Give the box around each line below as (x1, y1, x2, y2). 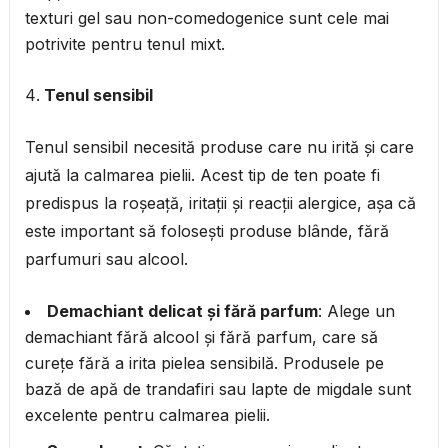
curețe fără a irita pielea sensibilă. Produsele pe (24, 353, 384, 374)
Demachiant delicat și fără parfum (46, 301, 318, 322)
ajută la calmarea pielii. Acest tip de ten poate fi (24, 165, 380, 186)
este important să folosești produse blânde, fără (24, 221, 389, 242)
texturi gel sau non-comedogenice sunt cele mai (24, 8, 389, 29)
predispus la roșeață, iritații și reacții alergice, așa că (24, 193, 416, 214)
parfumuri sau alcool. (24, 249, 188, 270)
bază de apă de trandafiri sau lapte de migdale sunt (24, 379, 411, 400)
